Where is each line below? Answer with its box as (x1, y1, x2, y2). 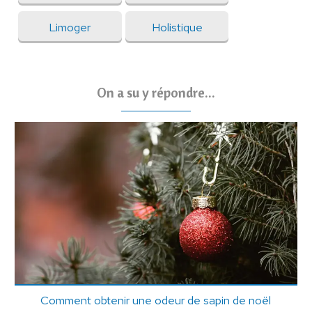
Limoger (49, 19, 91, 35)
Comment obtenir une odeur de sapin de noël (40, 292, 272, 308)
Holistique (151, 19, 203, 35)
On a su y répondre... (97, 84, 215, 102)
